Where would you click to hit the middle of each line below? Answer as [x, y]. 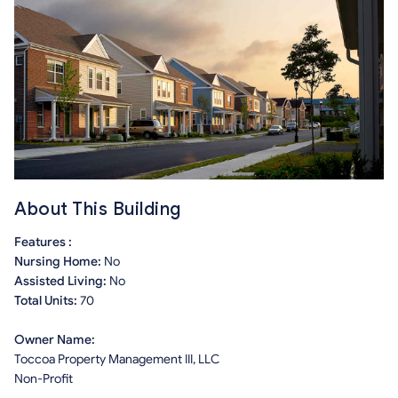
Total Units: [47, 301]
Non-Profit [44, 379]
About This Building [98, 210]
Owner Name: [55, 340]
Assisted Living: [62, 282]
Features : [43, 243]
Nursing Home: [59, 262]
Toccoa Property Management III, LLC [117, 360]
